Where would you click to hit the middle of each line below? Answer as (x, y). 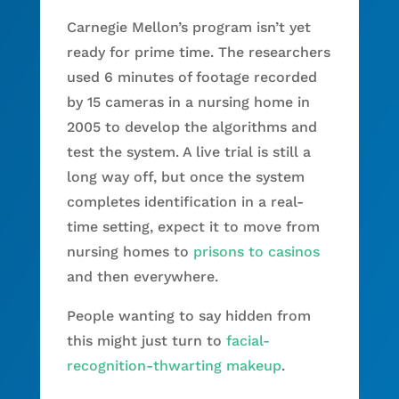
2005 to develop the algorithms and (191, 126)
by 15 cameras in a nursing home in (188, 102)
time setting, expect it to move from (193, 226)
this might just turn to (146, 340)
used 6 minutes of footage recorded (191, 77)
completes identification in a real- (185, 201)
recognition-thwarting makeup (174, 365)
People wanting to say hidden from (188, 315)
